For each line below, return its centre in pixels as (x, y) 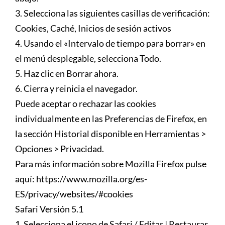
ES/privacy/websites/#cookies (74, 194)
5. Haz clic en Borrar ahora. (67, 73)
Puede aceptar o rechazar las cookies (86, 103)
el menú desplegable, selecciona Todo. (88, 58)
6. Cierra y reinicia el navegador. (76, 88)
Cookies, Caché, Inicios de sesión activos (93, 28)
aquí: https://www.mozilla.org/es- (81, 179)
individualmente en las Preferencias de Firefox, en (111, 118)
